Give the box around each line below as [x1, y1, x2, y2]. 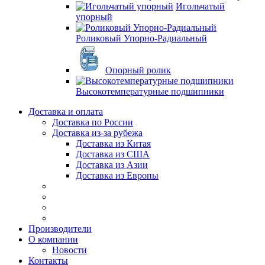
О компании [28, 234, 78, 244]
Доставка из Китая [76, 138, 151, 148]
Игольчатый [176, 1, 225, 11]
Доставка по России [52, 117, 133, 127]
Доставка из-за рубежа [52, 128, 143, 138]
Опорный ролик [105, 65, 171, 75]
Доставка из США [76, 149, 150, 159]
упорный [76, 12, 112, 22]
